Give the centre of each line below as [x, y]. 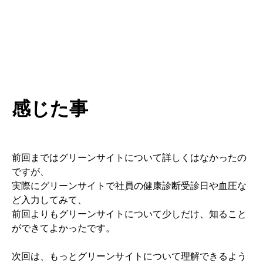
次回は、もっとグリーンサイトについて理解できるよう [129, 257]
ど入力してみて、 [49, 200]
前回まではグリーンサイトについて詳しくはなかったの [129, 158]
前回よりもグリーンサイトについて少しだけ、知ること [129, 214]
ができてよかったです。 [63, 228]
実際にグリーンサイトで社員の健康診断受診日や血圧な [129, 186]
